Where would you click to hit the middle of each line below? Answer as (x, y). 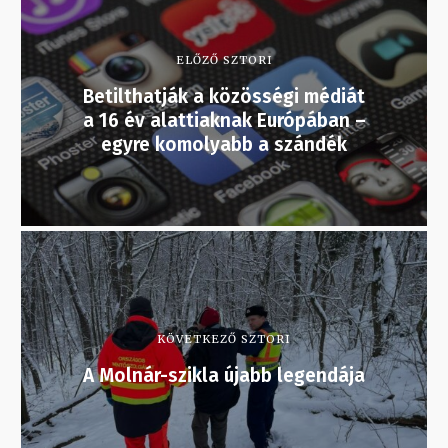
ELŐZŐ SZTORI (224, 60)
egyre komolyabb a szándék (224, 145)
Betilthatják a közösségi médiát (224, 97)
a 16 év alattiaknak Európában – (224, 121)
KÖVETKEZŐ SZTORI (224, 339)
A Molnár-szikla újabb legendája (224, 376)
